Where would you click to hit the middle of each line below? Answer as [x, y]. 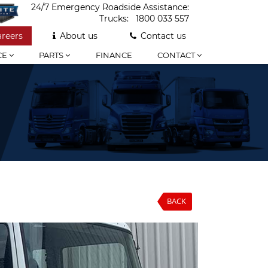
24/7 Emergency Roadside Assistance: [110, 7]
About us [79, 36]
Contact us [163, 36]
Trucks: [115, 19]
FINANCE [114, 55]
